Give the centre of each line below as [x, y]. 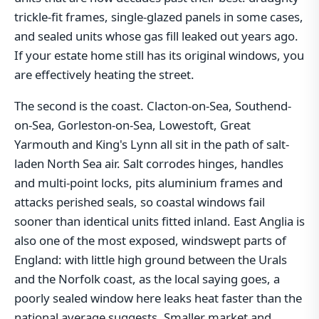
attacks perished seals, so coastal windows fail [140, 202]
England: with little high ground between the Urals [151, 259]
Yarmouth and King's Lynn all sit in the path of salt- [152, 144]
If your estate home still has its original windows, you [159, 55]
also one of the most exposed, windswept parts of [150, 240]
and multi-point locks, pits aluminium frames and [148, 182]
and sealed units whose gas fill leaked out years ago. [156, 36]
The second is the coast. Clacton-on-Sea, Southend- [153, 105]
